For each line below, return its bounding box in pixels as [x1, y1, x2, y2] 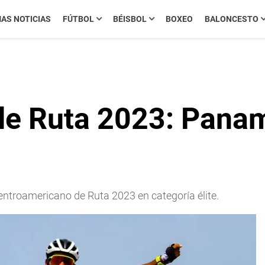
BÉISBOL [112, 14, 147, 24]
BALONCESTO [204, 14, 258, 24]
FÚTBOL [62, 14, 94, 24]
